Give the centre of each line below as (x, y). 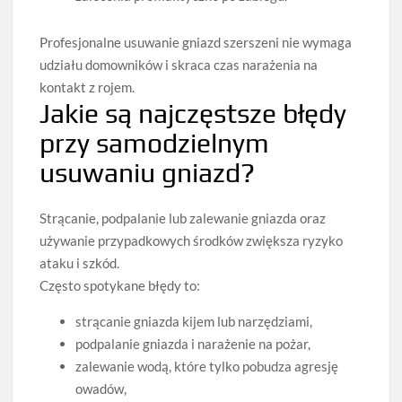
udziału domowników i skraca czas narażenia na (179, 64)
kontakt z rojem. (87, 87)
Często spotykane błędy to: (120, 285)
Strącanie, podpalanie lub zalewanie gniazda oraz (183, 218)
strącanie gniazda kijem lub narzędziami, (194, 321)
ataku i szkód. (80, 263)
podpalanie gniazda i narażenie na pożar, (193, 344)
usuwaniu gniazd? (148, 172)
